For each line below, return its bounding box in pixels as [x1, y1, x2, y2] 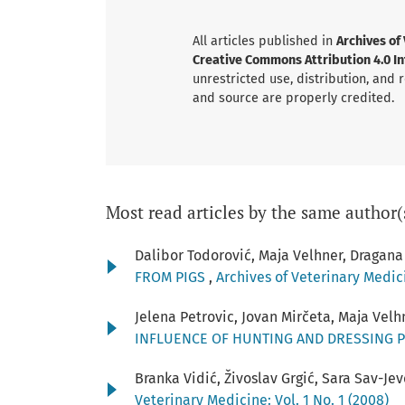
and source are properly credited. [193, 89, 394, 106]
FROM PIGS [135, 268, 209, 286]
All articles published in [193, 33, 336, 49]
